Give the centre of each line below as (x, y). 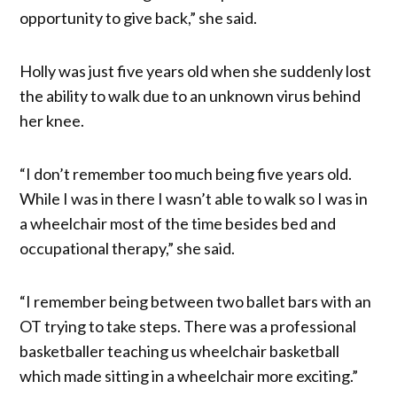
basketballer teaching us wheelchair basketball (180, 350)
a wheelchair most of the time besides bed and (178, 223)
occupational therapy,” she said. (128, 248)
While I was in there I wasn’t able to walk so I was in (194, 198)
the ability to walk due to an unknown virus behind (191, 95)
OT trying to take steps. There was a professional (188, 326)
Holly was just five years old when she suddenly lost (196, 70)
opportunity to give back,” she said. (139, 17)
